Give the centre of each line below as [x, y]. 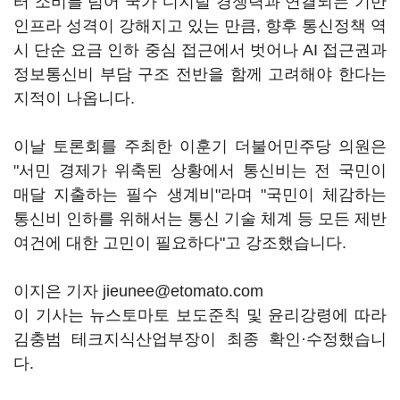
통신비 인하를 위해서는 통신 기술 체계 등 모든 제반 [200, 219]
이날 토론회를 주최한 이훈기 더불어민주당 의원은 [200, 146]
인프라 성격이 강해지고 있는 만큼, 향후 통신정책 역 [200, 26]
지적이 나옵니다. [74, 98]
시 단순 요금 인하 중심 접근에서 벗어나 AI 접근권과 [200, 50]
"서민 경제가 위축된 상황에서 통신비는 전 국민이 [200, 171]
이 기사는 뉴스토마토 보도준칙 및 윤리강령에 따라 [200, 315]
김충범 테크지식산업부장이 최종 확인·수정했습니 [200, 339]
